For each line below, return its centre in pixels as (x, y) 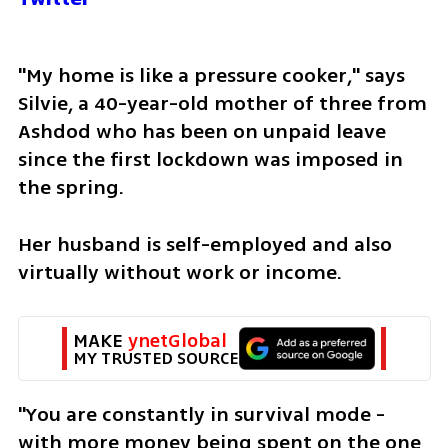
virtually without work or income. (179, 272)
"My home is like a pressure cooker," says (211, 75)
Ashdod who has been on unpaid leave (201, 131)
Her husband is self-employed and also (204, 244)
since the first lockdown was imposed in (210, 159)
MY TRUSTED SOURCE (155, 358)
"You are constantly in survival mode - (201, 414)
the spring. (70, 187)
